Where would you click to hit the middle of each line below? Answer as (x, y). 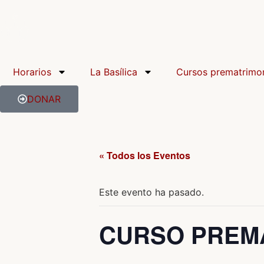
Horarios (32, 72)
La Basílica (113, 72)
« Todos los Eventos (145, 155)
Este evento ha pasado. (151, 192)
